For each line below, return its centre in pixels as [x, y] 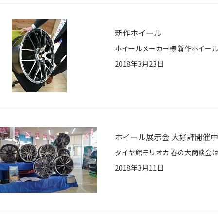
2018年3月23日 [139, 64]
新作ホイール [138, 33]
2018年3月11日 [139, 168]
